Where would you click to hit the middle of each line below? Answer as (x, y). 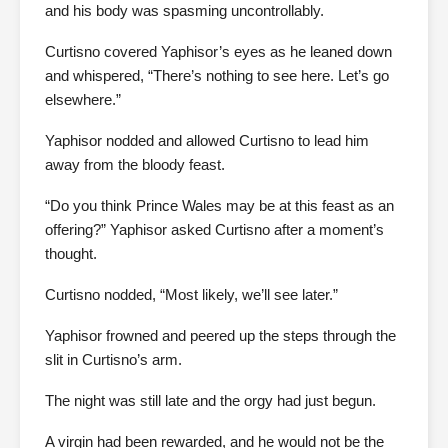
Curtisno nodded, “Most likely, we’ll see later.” (191, 294)
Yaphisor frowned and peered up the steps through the (220, 335)
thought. (71, 253)
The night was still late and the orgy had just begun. (210, 400)
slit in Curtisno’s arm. (113, 359)
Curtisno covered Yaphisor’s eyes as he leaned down (218, 51)
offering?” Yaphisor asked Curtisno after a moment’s (214, 229)
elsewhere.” (83, 99)
